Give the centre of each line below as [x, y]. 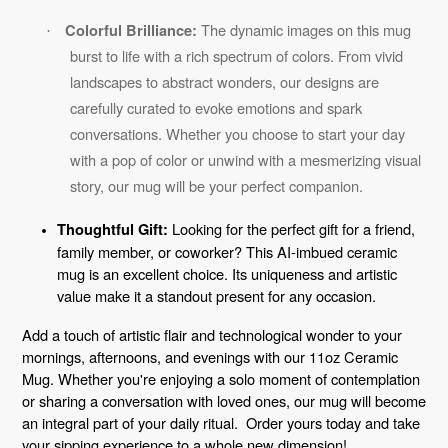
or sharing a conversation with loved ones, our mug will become [224, 401]
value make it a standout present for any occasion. [216, 295]
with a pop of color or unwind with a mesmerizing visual [245, 160]
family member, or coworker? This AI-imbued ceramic [227, 251]
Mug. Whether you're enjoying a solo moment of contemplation [221, 379]
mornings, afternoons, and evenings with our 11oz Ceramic [210, 357]
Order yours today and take [333, 423]
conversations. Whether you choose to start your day [237, 134]
